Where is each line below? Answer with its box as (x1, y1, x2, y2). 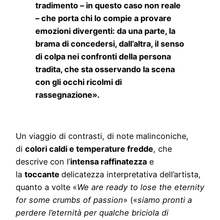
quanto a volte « (16, 182, 77, 192)
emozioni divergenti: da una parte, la (35, 26, 175, 36)
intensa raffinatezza (70, 157, 147, 167)
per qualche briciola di (84, 208, 168, 218)
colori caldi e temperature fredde (25, 144, 153, 154)
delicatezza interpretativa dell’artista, (61, 169, 201, 180)
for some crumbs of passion (16, 195, 123, 205)
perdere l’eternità (16, 208, 84, 218)
